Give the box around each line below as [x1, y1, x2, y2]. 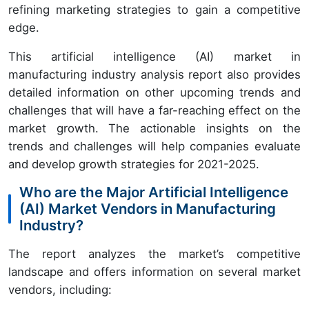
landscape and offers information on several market [8, 264, 301, 279]
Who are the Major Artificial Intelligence [19, 183, 288, 201]
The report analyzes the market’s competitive [8, 246, 301, 261]
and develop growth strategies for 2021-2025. [8, 157, 259, 171]
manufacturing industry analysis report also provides [8, 67, 301, 81]
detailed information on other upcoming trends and [8, 85, 301, 99]
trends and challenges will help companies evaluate [8, 139, 301, 153]
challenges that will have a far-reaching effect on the [8, 103, 301, 117]
